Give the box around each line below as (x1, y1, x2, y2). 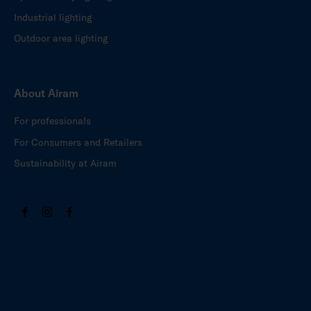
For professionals (14, 115, 91, 128)
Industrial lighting (14, 10, 92, 24)
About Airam (14, 86, 78, 101)
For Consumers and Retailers (14, 135, 142, 149)
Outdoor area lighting (14, 32, 108, 44)
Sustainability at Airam (14, 157, 117, 170)
